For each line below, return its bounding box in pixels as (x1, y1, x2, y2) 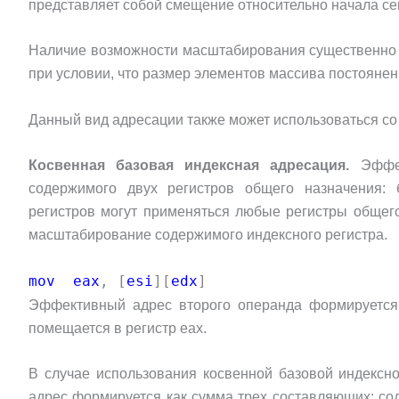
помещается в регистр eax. (28, 320, 207, 336)
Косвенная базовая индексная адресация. (28, 158, 361, 174)
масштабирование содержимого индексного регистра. (28, 227, 387, 243)
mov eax (28, 272, 100, 289)
